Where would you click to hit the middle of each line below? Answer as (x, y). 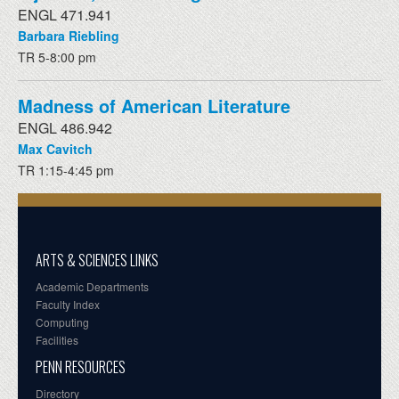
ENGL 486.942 (65, 127)
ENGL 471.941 (65, 14)
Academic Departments (92, 286)
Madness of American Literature (154, 105)
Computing (62, 322)
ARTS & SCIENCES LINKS (97, 260)
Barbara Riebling (69, 35)
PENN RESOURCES (81, 366)
